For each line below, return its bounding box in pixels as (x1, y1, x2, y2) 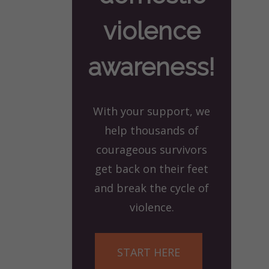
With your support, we (93, 104, 210, 119)
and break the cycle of (94, 181, 209, 196)
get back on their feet (95, 162, 208, 177)
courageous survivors (96, 142, 207, 157)
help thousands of (104, 123, 199, 138)
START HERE (117, 245, 180, 260)
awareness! (88, 53, 215, 82)
